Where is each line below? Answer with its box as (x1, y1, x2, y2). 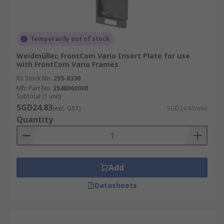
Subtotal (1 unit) (16, 92, 61, 100)
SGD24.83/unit (167, 104, 207, 112)
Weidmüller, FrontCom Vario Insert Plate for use (16, 51, 190, 60)
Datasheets (94, 180, 137, 190)
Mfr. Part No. (16, 84, 51, 92)
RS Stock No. (16, 74, 52, 82)
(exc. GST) (52, 104, 80, 112)
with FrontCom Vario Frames (16, 59, 118, 69)
